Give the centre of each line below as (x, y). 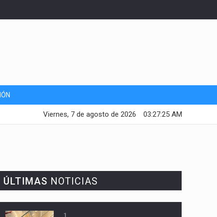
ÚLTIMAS (25, 181)
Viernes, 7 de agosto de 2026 (90, 114)
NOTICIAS (72, 181)
